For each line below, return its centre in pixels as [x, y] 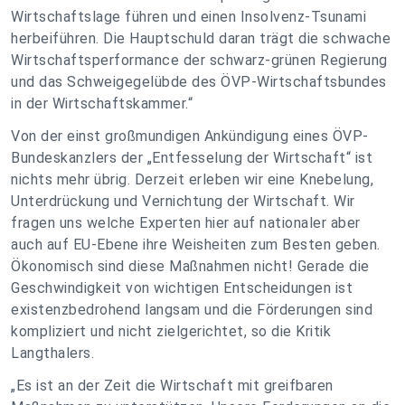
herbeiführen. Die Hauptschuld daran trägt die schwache [201, 38]
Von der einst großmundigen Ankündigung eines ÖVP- [190, 136]
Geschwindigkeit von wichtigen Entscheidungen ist [182, 288]
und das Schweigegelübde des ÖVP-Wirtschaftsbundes [199, 82]
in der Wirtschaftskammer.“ [102, 104]
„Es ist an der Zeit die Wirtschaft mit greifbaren [172, 386]
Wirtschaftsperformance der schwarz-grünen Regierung [199, 60]
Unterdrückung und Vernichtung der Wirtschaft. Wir [183, 201]
